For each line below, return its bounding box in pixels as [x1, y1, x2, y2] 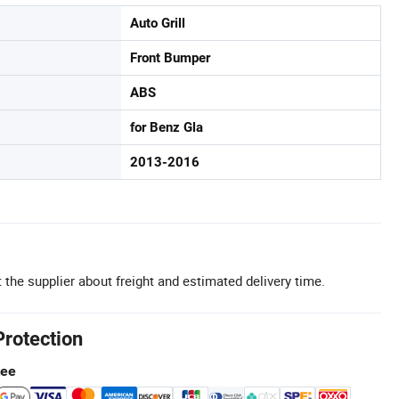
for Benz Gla [130, 119, 203, 135]
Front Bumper [130, 50, 210, 66]
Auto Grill [130, 15, 185, 31]
